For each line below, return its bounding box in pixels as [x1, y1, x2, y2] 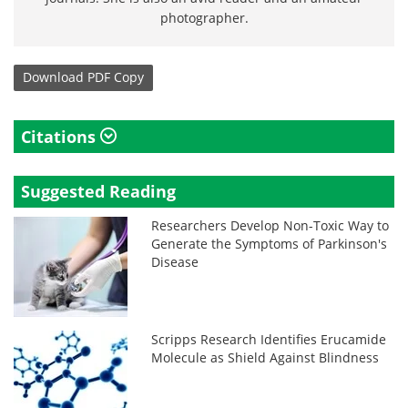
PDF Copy [87, 68, 144, 87]
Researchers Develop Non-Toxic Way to [151, 216, 390, 234]
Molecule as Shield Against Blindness [151, 348, 380, 366]
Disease [151, 252, 199, 270]
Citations [21, 125, 100, 148]
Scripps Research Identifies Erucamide [151, 330, 387, 348]
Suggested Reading [21, 179, 176, 202]
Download [23, 68, 84, 87]
